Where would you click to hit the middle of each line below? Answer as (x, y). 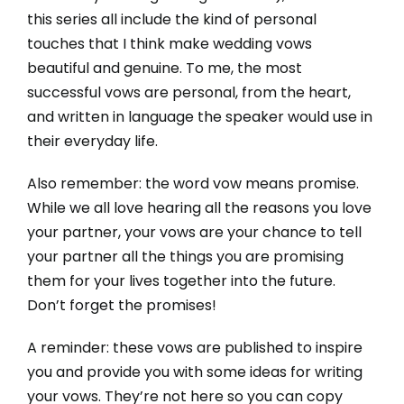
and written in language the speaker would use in (199, 117)
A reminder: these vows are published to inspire (194, 348)
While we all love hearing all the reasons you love (199, 208)
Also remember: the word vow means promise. (193, 184)
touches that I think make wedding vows (169, 44)
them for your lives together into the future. (181, 281)
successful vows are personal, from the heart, (188, 93)
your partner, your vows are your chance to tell (194, 233)
